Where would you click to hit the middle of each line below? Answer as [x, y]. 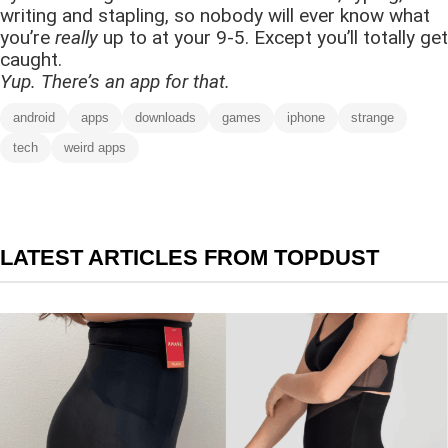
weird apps [95, 147]
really [76, 37]
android [34, 117]
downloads [165, 117]
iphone [306, 117]
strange [372, 117]
